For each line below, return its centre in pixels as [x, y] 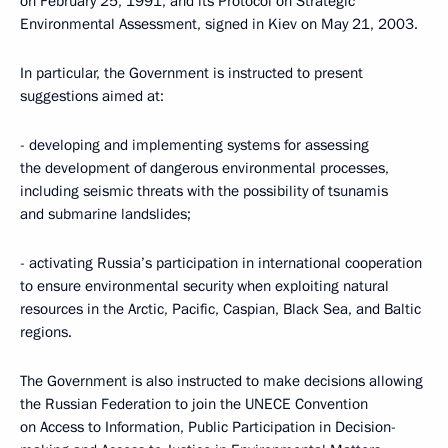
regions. [46, 332]
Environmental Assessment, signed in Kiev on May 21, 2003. [219, 24]
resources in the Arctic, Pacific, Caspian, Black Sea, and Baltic [220, 309]
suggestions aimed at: [92, 96]
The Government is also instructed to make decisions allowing [221, 381]
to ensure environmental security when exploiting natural [204, 286]
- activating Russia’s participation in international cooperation [221, 263]
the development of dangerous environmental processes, [204, 168]
